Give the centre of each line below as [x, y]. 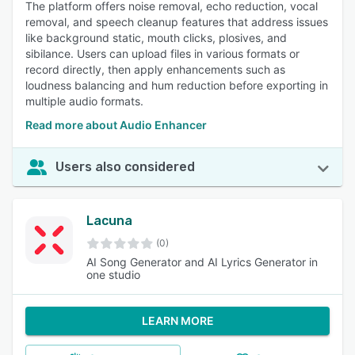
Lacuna [109, 221]
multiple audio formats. [84, 101]
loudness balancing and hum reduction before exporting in [177, 85]
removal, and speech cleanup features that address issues [177, 22]
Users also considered [125, 167]
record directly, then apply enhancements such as [155, 69]
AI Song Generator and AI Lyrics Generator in [202, 262]
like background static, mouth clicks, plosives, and [156, 38]
